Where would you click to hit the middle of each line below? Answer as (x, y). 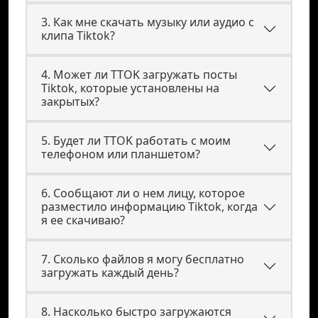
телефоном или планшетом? (121, 154)
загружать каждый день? (110, 273)
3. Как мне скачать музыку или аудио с (148, 22)
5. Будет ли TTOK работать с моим (136, 141)
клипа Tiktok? (78, 35)
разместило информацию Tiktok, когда (149, 207)
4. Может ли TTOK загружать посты (139, 75)
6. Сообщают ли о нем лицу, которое (143, 193)
